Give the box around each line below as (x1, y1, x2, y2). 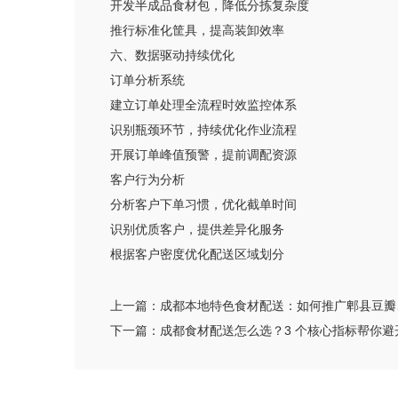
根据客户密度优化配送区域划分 (110, 247, 284, 261)
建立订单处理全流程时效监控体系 (110, 98, 297, 112)
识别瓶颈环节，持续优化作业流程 (110, 123, 297, 137)
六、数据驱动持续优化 (110, 48, 235, 62)
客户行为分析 (110, 172, 185, 187)
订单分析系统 (110, 73, 185, 87)
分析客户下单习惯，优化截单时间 (110, 197, 297, 211)
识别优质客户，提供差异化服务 (110, 222, 284, 236)
